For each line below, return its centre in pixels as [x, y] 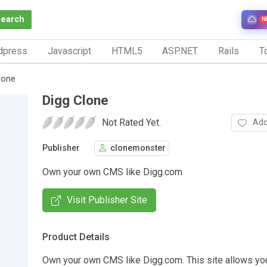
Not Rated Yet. [131, 122]
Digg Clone [75, 100]
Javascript [69, 51]
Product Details [76, 237]
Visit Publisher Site [107, 200]
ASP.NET [180, 51]
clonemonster [138, 148]
